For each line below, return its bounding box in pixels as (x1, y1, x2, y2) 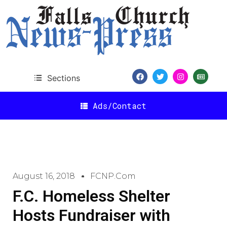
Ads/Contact (93, 100, 146, 111)
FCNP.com (90, 171, 136, 181)
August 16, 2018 (13, 171, 75, 181)
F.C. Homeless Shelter (13, 186, 170, 206)
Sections (47, 72, 80, 83)
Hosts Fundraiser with (13, 206, 170, 225)
